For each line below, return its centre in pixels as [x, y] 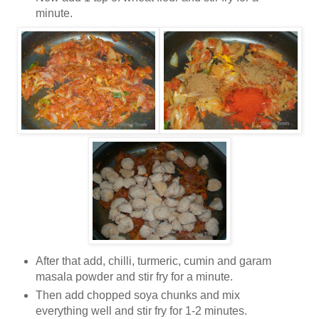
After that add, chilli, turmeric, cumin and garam [153, 261]
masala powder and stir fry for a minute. [134, 276]
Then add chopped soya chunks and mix [137, 295]
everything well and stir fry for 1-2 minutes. [141, 310]
